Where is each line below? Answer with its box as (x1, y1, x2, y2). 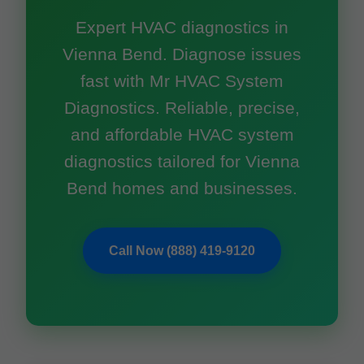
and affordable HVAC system (70, 125, 294, 144)
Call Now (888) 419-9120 (109, 244, 255, 258)
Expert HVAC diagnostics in (76, 18, 288, 37)
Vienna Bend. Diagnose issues (63, 45, 301, 63)
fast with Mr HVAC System (80, 71, 284, 90)
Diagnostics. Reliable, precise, (64, 98, 300, 117)
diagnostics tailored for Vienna (64, 152, 300, 171)
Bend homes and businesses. (67, 179, 297, 197)
